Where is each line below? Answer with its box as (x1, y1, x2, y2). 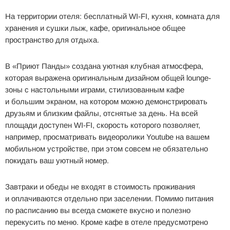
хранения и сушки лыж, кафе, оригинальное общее (5, 23, 185, 32)
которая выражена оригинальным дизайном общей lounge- (5, 73, 211, 82)
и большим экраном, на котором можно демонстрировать (5, 97, 207, 106)
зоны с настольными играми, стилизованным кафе (5, 85, 184, 94)
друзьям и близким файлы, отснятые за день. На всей (5, 108, 198, 118)
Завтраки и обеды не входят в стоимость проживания (5, 182, 195, 191)
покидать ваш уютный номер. (5, 156, 109, 165)
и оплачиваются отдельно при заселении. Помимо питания (5, 194, 214, 203)
